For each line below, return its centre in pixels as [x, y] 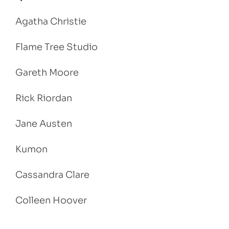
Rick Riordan [44, 98]
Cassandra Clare [52, 175]
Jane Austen [44, 123]
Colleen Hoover [51, 200]
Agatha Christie [51, 21]
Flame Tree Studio [56, 47]
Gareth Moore [47, 72]
